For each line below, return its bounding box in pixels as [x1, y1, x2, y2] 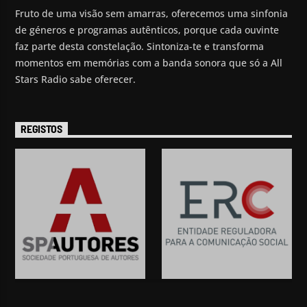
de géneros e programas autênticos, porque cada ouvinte [15, 23, 280, 37]
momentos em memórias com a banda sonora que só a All [15, 56, 283, 70]
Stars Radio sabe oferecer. [15, 73, 136, 86]
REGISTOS [21, 122, 62, 136]
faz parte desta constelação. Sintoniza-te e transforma [15, 40, 265, 53]
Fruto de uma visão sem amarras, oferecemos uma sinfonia [15, 7, 288, 21]
